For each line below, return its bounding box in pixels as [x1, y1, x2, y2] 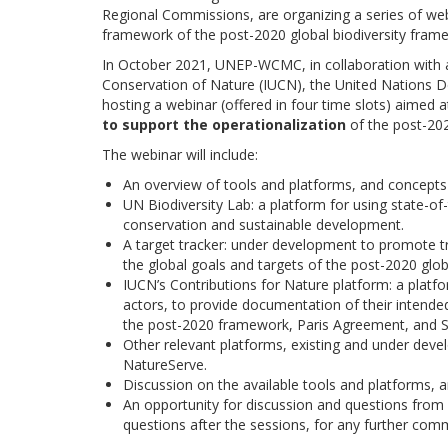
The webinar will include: [102, 145, 258, 164]
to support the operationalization [102, 115, 346, 134]
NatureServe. [123, 355, 207, 374]
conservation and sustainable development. [123, 215, 404, 234]
